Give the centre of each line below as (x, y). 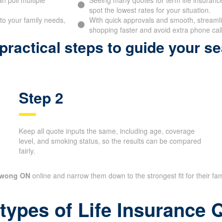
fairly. (27, 150)
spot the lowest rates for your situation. (150, 10)
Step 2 (41, 97)
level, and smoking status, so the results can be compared (110, 140)
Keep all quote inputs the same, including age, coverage (107, 131)
